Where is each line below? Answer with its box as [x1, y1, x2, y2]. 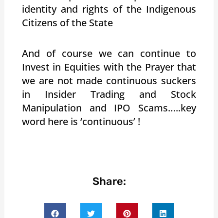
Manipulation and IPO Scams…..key [21, 101, 197, 114]
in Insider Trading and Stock [21, 87, 197, 101]
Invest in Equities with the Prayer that [21, 60, 197, 73]
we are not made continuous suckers [21, 73, 197, 87]
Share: [92, 174, 126, 188]
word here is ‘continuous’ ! [21, 114, 140, 128]
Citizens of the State [21, 16, 113, 29]
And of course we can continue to [21, 46, 197, 60]
